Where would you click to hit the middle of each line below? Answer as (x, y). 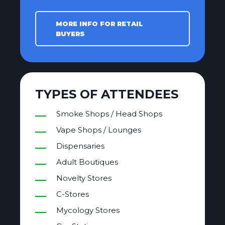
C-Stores (73, 194)
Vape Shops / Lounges (99, 130)
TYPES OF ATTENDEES (107, 94)
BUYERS (70, 34)
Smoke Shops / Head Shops (109, 114)
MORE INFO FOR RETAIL (99, 24)
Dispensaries (80, 146)
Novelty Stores (84, 178)
